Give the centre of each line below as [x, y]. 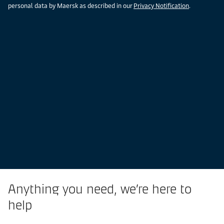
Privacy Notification [161, 5]
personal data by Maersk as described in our [71, 5]
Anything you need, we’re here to [100, 189]
